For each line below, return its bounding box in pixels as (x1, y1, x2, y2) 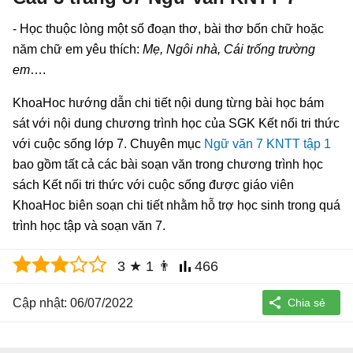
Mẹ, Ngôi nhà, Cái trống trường (143, 42, 315, 56)
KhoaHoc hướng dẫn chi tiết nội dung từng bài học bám (13, 95, 324, 110)
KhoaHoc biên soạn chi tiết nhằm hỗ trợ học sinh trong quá (13, 198, 340, 212)
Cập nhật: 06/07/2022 (13, 296, 133, 310)
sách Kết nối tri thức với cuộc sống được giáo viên (13, 177, 294, 191)
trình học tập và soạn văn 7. (13, 218, 165, 232)
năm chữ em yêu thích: (13, 42, 143, 56)
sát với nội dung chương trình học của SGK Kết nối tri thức (13, 116, 340, 130)
